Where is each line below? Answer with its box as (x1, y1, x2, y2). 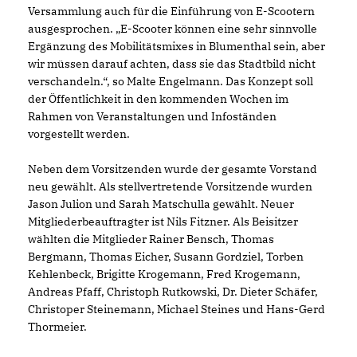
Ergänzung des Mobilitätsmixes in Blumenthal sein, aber (28, 39, 325, 53)
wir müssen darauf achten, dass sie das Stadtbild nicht (28, 57, 316, 71)
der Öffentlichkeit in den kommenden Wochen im (28, 92, 288, 106)
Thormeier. (28, 320, 87, 334)
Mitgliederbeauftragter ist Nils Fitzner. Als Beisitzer (28, 214, 298, 229)
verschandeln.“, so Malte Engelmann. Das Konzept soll (28, 74, 313, 88)
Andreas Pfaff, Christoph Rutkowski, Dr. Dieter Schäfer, (28, 284, 318, 299)
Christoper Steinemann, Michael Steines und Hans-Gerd (28, 302, 325, 316)
